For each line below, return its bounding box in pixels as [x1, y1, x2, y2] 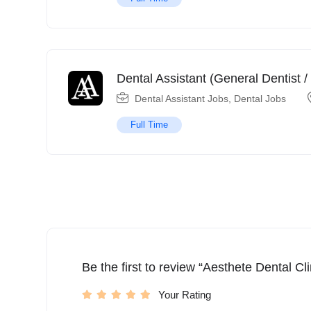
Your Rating [158, 288, 211, 301]
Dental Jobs [234, 92, 286, 104]
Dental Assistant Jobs [135, 92, 228, 104]
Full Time [131, 119, 168, 130]
